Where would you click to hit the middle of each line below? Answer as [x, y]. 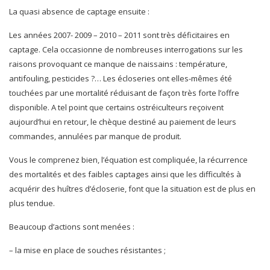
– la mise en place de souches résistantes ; [87, 250]
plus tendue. [32, 203]
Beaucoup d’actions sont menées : [72, 227]
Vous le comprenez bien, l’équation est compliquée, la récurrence [128, 160]
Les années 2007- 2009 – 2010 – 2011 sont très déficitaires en [119, 35]
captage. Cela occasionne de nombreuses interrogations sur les [126, 49]
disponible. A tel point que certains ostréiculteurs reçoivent [116, 107]
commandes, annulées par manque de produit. [95, 136]
